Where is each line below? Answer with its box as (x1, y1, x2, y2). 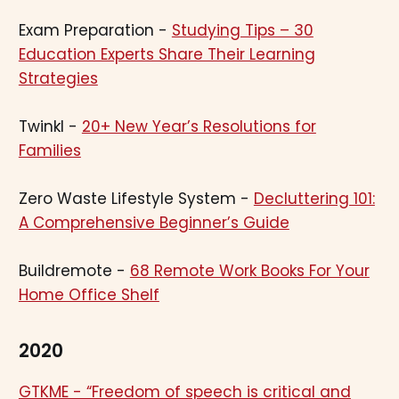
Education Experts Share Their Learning (18, 43, 315, 65)
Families (18, 139, 81, 161)
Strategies (18, 67, 98, 89)
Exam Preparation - (18, 19, 172, 41)
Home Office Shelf (18, 284, 159, 306)
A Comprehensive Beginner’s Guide (18, 212, 289, 234)
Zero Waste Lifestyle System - (18, 188, 254, 210)
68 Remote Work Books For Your (129, 260, 370, 282)
